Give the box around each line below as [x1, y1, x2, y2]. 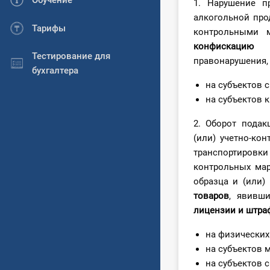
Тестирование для [32, 50, 110, 61]
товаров [193, 190, 229, 202]
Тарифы [32, 22, 66, 34]
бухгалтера [32, 64, 78, 76]
